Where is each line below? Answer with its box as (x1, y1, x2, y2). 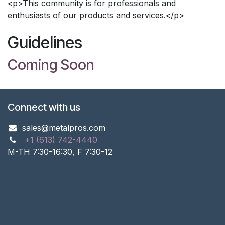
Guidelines (8, 32, 82, 52)
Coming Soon (8, 55, 94, 73)
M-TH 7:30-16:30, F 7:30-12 (8, 146, 113, 157)
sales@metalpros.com (22, 122, 105, 133)
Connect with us (8, 101, 80, 114)
